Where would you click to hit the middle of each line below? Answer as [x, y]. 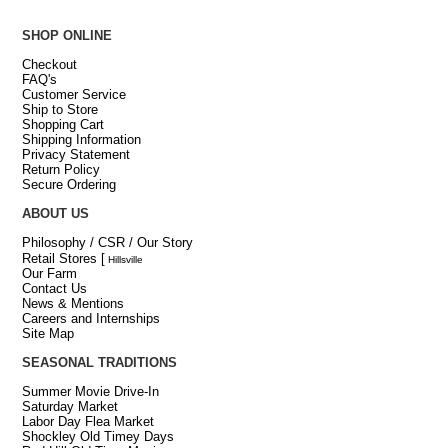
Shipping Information [81, 139]
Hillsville [123, 259]
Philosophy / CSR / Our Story [107, 242]
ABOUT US [55, 213]
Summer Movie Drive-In [90, 391]
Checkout [49, 64]
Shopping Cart [62, 124]
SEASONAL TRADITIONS [99, 362]
